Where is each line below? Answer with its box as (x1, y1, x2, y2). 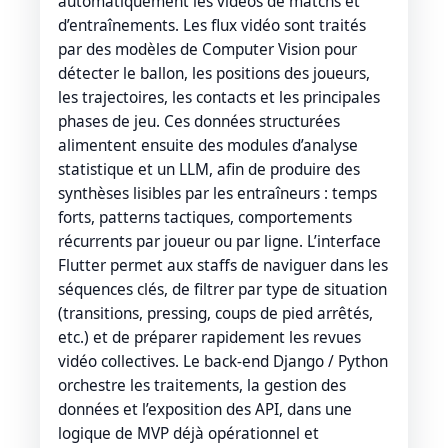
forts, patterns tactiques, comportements (58, 206, 352, 228)
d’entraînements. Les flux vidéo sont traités (58, 14, 366, 36)
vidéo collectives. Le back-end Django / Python (58, 350, 388, 372)
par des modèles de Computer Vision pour (58, 38, 357, 60)
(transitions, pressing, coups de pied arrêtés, (58, 302, 373, 324)
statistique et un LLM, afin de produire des (58, 158, 360, 180)
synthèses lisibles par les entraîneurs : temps (58, 182, 377, 204)
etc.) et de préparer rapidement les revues (58, 326, 361, 348)
